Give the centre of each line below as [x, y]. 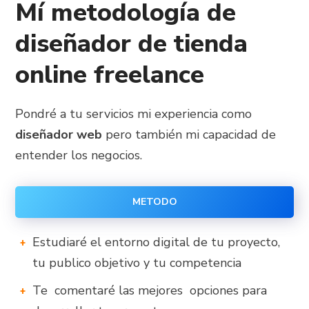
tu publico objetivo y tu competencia [137, 263]
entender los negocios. [79, 156]
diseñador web [59, 135]
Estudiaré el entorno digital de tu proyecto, [157, 242]
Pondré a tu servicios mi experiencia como [134, 114]
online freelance [110, 75]
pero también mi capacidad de [189, 135]
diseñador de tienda [132, 44]
